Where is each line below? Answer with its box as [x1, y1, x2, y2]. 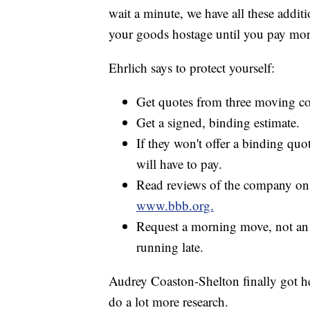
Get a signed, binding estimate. [136, 113, 300, 131]
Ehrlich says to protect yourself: [109, 58, 275, 76]
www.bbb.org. [136, 196, 214, 214]
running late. [136, 237, 203, 255]
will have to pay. [136, 154, 222, 172]
